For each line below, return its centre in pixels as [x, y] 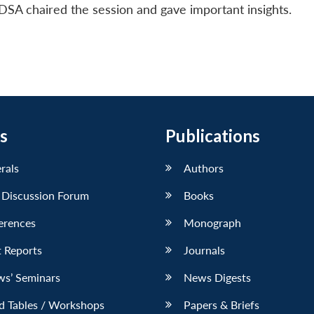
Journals [204, 250]
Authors [204, 168]
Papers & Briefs [221, 304]
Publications [213, 135]
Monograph [212, 222]
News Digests [217, 277]
